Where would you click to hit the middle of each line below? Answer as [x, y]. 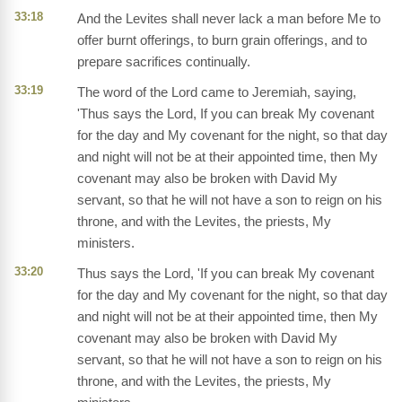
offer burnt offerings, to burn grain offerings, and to [222, 40]
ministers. [106, 243]
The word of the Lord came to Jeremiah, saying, [217, 92]
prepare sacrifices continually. [164, 62]
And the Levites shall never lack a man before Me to [229, 19]
